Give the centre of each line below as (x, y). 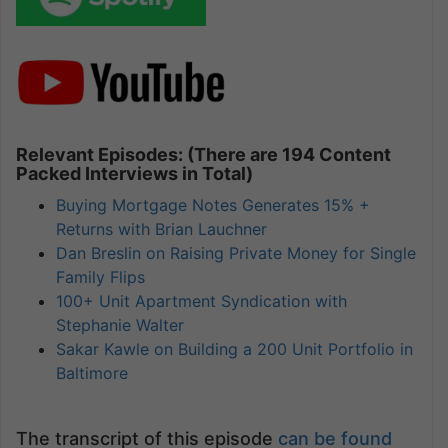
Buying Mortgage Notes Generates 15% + (213, 205)
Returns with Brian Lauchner (161, 229)
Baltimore (92, 373)
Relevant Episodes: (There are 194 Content (203, 155)
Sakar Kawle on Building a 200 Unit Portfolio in (234, 349)
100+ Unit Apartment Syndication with (201, 301)
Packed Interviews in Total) (134, 174)
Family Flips (100, 277)
